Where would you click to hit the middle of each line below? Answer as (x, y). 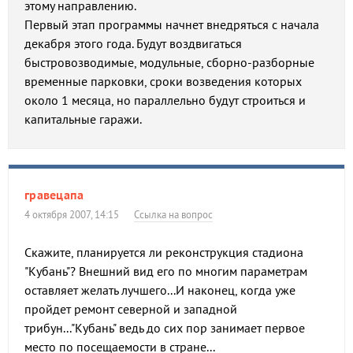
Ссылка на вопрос (173, 215)
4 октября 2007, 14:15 (74, 215)
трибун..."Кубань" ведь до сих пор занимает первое (165, 328)
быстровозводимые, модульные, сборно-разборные (169, 62)
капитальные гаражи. (83, 119)
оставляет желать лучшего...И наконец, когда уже (160, 290)
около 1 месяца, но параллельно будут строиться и (165, 100)
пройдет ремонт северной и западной (131, 309)
